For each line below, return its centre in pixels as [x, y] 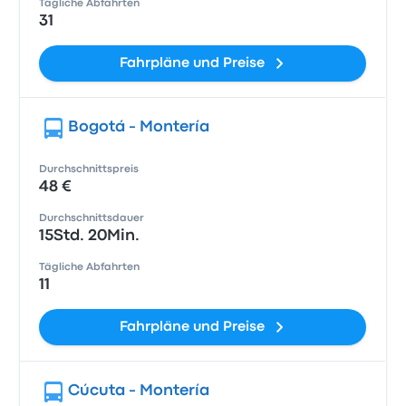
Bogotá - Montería [139, 127]
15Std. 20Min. [90, 236]
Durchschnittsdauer [92, 218]
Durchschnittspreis [89, 169]
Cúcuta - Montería [139, 391]
